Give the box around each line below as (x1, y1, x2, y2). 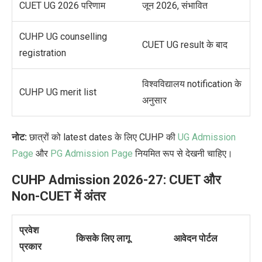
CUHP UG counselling (19, 31, 107, 43)
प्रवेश (19, 225, 39, 236)
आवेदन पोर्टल (174, 233, 218, 244)
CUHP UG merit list (19, 87, 96, 98)
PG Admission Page (50, 148, 133, 160)
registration (19, 47, 66, 59)
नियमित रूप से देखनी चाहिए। (133, 148, 233, 160)
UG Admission (178, 132, 236, 143)
